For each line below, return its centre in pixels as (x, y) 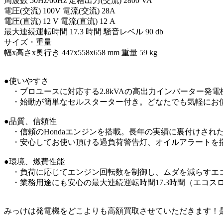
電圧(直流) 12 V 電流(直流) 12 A (60, 21)
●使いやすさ (26, 81)
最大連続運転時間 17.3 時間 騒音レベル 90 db (84, 31)
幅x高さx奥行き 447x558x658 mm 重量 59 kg (81, 52)
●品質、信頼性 (30, 121)
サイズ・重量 (28, 42)
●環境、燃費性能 (34, 161)
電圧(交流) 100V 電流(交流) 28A (60, 10)
